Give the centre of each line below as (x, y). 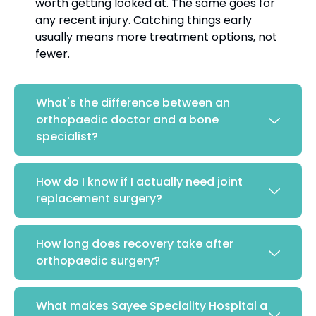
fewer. (53, 54)
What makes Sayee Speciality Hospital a (152, 306)
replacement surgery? (99, 199)
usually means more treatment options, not (156, 37)
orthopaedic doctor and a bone (127, 120)
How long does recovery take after (135, 244)
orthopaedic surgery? (98, 261)
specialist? (67, 137)
